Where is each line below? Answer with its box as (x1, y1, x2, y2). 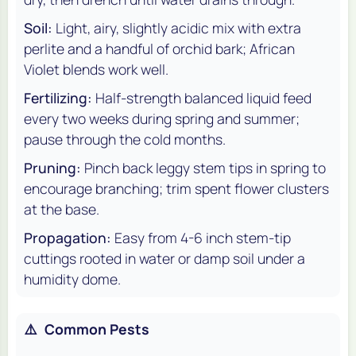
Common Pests (44, 319, 149, 339)
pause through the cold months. (24, 130, 226, 149)
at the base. (24, 199, 99, 219)
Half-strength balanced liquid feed (95, 88, 311, 108)
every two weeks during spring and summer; (24, 109, 300, 129)
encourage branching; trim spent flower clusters (24, 179, 329, 199)
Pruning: (24, 158, 81, 178)
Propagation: (24, 228, 111, 248)
